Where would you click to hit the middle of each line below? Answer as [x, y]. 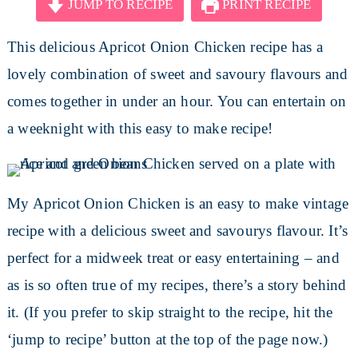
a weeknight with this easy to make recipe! [140, 128]
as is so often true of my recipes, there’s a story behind [177, 284]
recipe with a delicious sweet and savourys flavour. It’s [177, 230]
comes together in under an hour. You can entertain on [177, 101]
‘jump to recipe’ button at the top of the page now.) [167, 339]
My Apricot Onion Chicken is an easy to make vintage [178, 203]
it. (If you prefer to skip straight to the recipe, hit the [170, 312]
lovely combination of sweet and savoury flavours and [177, 74]
